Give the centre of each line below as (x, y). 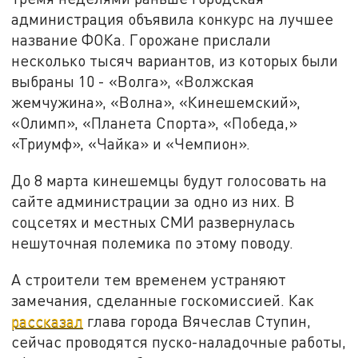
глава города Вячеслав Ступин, (197, 320)
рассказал (48, 320)
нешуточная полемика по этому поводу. (153, 243)
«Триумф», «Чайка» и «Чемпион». (131, 144)
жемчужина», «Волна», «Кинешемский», (156, 102)
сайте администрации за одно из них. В (153, 201)
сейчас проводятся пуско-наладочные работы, (179, 341)
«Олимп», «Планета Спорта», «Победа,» (155, 123)
